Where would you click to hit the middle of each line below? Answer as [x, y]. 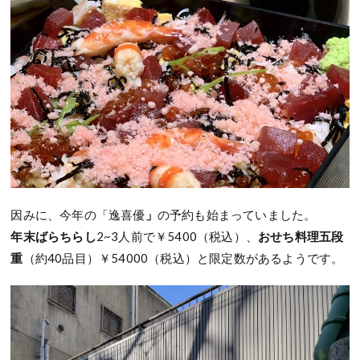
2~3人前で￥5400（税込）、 [177, 236]
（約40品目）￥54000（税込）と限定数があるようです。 [183, 258]
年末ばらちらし [53, 236]
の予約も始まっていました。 [237, 214]
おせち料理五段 [301, 236]
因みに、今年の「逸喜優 [78, 214]
